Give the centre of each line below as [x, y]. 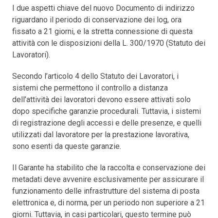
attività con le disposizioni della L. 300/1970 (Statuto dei [109, 43]
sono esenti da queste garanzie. [67, 146]
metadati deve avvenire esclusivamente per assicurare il [108, 179]
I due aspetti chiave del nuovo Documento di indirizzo [103, 8]
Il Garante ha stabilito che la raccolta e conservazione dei [109, 167]
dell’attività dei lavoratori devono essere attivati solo [101, 99]
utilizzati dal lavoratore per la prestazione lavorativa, [101, 134]
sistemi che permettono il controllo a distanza [90, 88]
